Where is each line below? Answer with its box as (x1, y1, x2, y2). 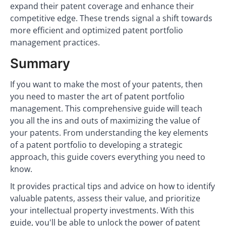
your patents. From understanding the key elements (10, 127, 208, 138)
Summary (10, 55, 70, 71)
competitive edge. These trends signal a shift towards (10, 13, 212, 24)
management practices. (10, 37, 100, 48)
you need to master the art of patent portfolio (10, 91, 185, 102)
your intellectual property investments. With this (10, 205, 194, 216)
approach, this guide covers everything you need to (10, 151, 205, 162)
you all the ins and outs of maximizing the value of (10, 115, 200, 126)
